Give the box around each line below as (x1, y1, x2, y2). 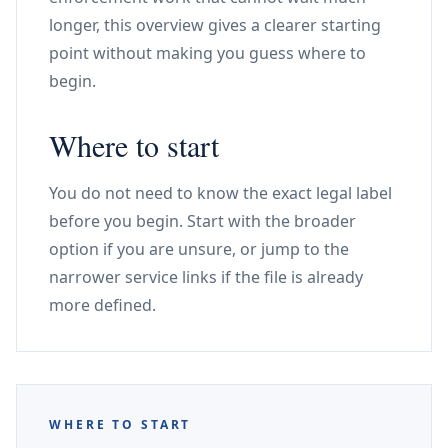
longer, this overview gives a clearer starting (49, 14, 381, 36)
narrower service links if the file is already (49, 266, 363, 288)
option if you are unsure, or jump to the (49, 238, 349, 260)
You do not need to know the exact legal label (49, 182, 392, 204)
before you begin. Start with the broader (49, 210, 356, 232)
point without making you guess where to (49, 42, 366, 64)
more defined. (49, 294, 156, 316)
